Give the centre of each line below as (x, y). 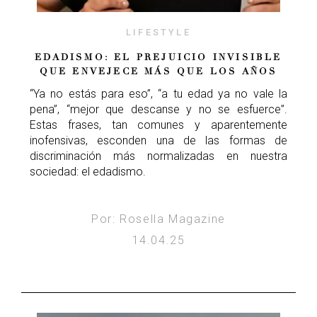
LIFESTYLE (158, 32)
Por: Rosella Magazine (158, 219)
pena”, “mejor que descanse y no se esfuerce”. (158, 109)
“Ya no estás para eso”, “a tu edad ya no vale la (158, 93)
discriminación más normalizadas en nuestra (158, 156)
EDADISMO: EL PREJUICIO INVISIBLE (158, 57)
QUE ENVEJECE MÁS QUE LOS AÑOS (158, 71)
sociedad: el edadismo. (88, 171)
